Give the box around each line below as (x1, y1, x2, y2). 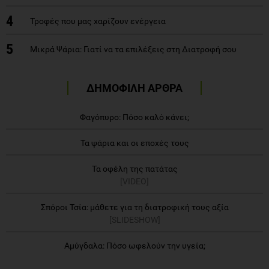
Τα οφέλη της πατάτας (91, 163, 178, 174)
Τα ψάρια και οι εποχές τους (80, 138, 189, 148)
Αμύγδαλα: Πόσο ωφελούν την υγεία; (64, 240, 205, 250)
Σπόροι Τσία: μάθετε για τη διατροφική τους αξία (40, 202, 229, 212)
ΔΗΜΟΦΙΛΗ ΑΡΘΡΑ (86, 81, 183, 94)
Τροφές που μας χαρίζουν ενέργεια (30, 16, 166, 26)
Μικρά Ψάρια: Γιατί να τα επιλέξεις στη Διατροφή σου (30, 44, 237, 54)
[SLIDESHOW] (109, 214, 160, 225)
